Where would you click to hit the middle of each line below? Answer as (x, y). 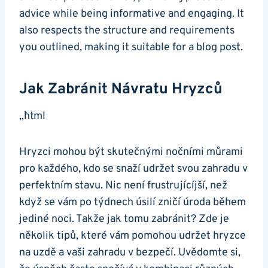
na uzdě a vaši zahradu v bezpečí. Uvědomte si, (130, 253)
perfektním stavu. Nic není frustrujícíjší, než (123, 186)
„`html (32, 117)
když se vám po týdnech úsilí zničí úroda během (133, 203)
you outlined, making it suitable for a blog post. (131, 48)
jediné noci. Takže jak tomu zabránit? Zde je (124, 220)
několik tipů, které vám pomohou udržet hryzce (133, 236)
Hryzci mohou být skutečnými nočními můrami (131, 153)
